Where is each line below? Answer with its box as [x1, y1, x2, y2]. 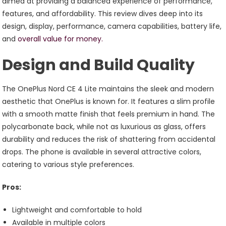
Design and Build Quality [2, 54, 195, 76]
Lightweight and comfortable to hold [12, 204, 142, 215]
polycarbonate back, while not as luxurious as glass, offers [2, 121, 206, 132]
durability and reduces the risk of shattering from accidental [2, 134, 216, 144]
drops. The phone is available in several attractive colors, [2, 146, 202, 157]
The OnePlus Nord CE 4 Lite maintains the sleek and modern [2, 83, 214, 94]
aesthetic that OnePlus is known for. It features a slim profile [2, 96, 215, 106]
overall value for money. [18, 33, 103, 44]
